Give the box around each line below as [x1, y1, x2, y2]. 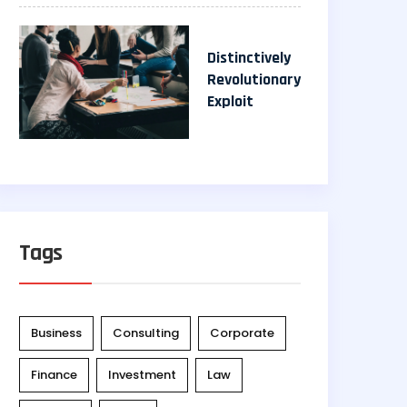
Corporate [210, 323, 274, 342]
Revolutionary [207, 68, 301, 90]
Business [31, 323, 82, 342]
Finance [31, 365, 77, 383]
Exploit [207, 90, 253, 112]
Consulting [113, 323, 179, 342]
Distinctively [207, 46, 291, 68]
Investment [108, 365, 176, 383]
